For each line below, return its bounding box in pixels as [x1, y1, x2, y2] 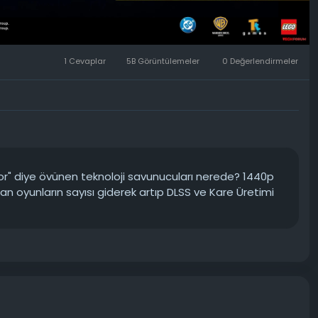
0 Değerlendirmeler [222, 55, 298, 67]
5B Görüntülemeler [124, 55, 202, 67]
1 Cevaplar [61, 55, 108, 67]
